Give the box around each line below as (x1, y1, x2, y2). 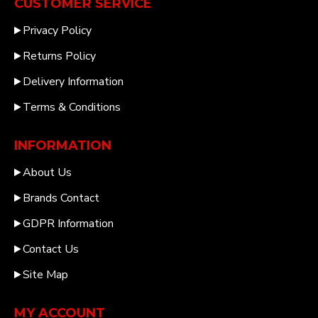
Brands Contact (23, 190, 99, 206)
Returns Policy (23, 48, 96, 64)
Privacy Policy (23, 23, 92, 38)
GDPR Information (23, 216, 114, 231)
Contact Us (23, 241, 79, 257)
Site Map (23, 267, 68, 283)
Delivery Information (23, 74, 124, 89)
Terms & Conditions (23, 99, 121, 115)
